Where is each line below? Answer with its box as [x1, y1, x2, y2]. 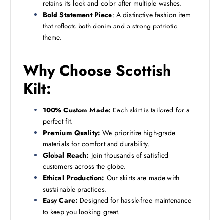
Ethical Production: [42, 172, 105, 183]
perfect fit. [42, 116, 73, 126]
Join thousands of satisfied [89, 150, 169, 160]
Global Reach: [42, 150, 89, 160]
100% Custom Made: [42, 105, 111, 115]
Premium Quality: [42, 127, 100, 137]
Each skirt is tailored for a [111, 105, 190, 115]
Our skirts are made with [104, 172, 179, 183]
